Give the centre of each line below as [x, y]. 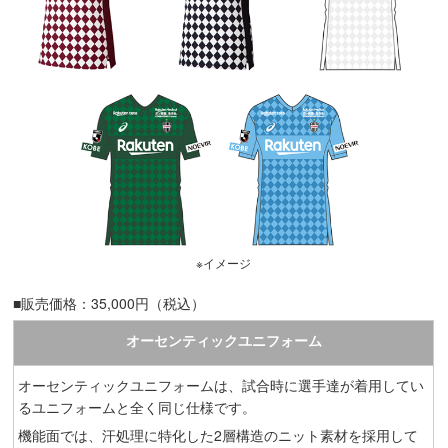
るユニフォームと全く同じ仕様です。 [137, 406]
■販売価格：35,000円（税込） [109, 302]
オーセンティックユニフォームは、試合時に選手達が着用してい [221, 384]
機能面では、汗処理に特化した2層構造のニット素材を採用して [218, 434]
